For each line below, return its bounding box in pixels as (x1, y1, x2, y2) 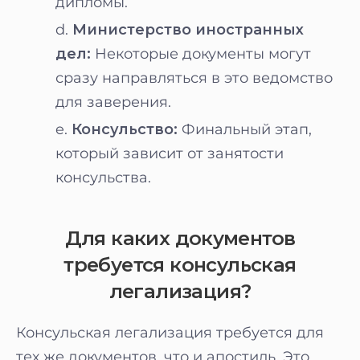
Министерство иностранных (72, 21, 304, 39)
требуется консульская (63, 253, 297, 276)
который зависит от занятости (55, 145, 284, 162)
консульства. (55, 169, 151, 186)
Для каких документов (64, 227, 296, 250)
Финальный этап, (178, 121, 312, 138)
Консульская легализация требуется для (16, 324, 324, 342)
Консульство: (72, 121, 178, 138)
